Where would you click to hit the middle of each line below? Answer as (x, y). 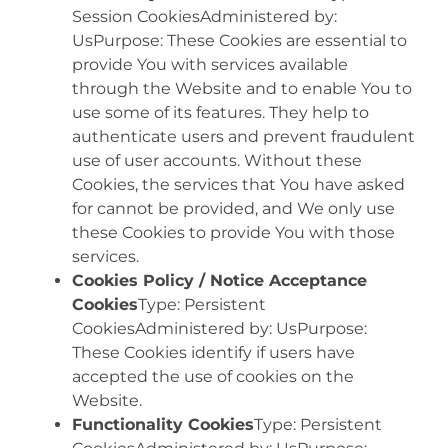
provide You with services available (210, 64)
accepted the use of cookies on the (213, 376)
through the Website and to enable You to (242, 88)
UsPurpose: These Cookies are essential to (239, 40)
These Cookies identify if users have (213, 352)
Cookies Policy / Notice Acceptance (219, 280)
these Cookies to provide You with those (233, 232)
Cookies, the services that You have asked (238, 184)
